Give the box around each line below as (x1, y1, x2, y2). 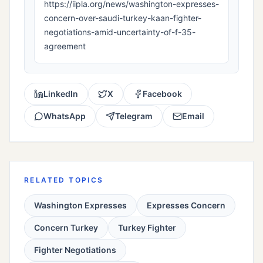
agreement (44, 41, 86, 52)
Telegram (115, 111, 153, 122)
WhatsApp (43, 111, 86, 122)
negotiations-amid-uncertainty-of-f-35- (44, 27, 195, 38)
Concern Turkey (34, 222, 98, 233)
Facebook (143, 89, 182, 99)
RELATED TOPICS (24, 176, 104, 185)
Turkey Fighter (118, 222, 176, 233)
